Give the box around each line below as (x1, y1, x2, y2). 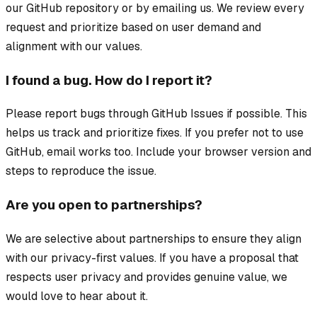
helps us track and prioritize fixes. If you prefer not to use (6, 125, 304, 141)
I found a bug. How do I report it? (6, 71, 212, 89)
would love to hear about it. (6, 288, 148, 304)
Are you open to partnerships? (6, 196, 202, 214)
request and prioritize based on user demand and (6, 19, 261, 35)
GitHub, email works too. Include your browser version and (6, 144, 311, 160)
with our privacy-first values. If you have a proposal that (6, 250, 299, 265)
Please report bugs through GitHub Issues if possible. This (6, 106, 307, 122)
